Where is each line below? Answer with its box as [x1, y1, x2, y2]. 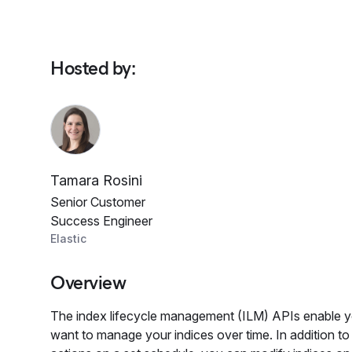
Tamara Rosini [50, 172, 142, 189]
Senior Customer [50, 194, 145, 210]
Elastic [50, 232, 86, 245]
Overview [50, 271, 126, 294]
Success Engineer [50, 213, 152, 229]
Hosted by [50, 57, 131, 79]
